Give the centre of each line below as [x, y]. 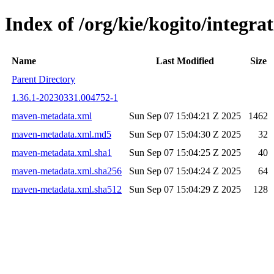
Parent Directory [43, 79]
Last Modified [185, 61]
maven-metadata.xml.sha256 [67, 171]
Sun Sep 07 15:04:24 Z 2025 [185, 171]
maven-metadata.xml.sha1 [62, 152]
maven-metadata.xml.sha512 [67, 189]
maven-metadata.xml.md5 [61, 134]
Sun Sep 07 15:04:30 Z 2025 [185, 134]
